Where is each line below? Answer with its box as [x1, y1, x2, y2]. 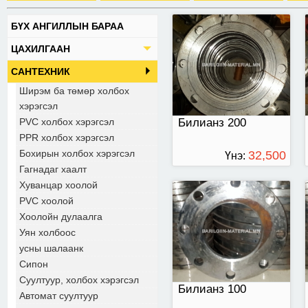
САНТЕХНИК [11, 66, 70, 77]
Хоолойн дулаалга [19, 211, 102, 222]
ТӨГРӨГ [237, 173, 286, 186]
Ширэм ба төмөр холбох [19, 85, 129, 96]
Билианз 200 [178, 116, 246, 129]
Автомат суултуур [19, 290, 98, 301]
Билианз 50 [179, 201, 233, 213]
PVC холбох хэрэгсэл [19, 116, 114, 127]
